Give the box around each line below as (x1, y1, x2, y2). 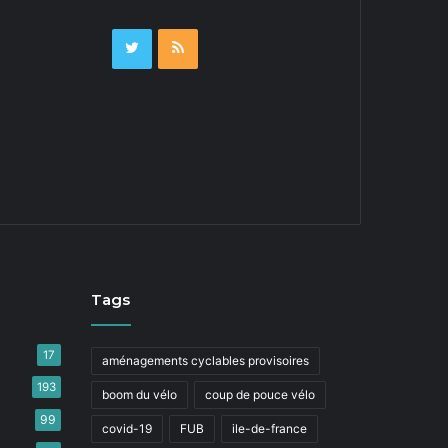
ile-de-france (232, 421, 307, 436)
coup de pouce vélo (205, 387, 315, 402)
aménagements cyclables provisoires (102, 353, 309, 368)
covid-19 (102, 421, 152, 436)
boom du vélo (102, 387, 177, 402)
